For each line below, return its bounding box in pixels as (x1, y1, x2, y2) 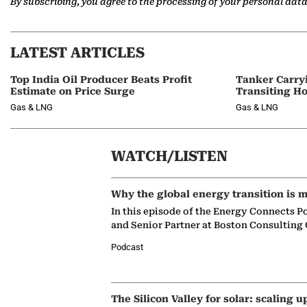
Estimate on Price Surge (10, 86, 135, 97)
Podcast (111, 242, 143, 252)
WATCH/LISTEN (111, 148, 228, 164)
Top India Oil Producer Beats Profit (10, 74, 192, 85)
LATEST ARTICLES (10, 45, 145, 61)
